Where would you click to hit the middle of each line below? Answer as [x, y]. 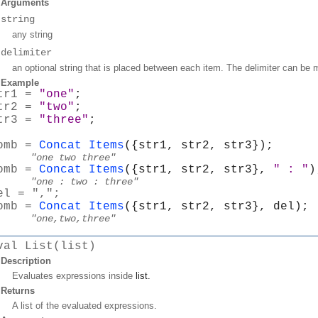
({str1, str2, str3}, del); [216, 206]
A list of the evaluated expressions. [84, 305]
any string [32, 34]
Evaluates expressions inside [74, 275]
